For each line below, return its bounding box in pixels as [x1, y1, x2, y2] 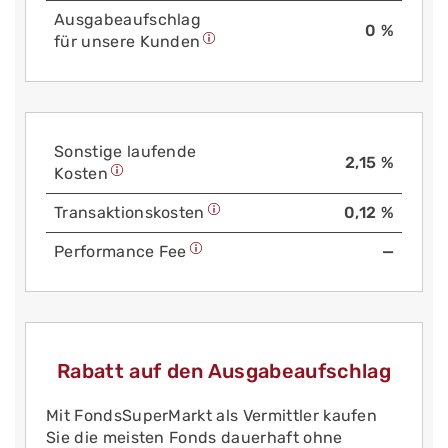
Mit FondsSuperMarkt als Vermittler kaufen [46, 405, 378, 425]
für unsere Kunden [54, 31, 201, 51]
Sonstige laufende [54, 141, 197, 161]
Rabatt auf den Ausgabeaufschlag [57, 358, 391, 383]
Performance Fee [54, 241, 187, 261]
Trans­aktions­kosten [54, 202, 205, 222]
